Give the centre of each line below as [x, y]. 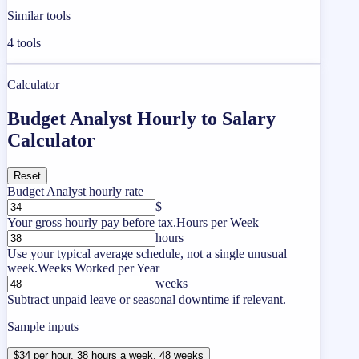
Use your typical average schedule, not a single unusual [147, 253]
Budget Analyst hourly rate [75, 191]
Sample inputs [43, 326]
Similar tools [39, 15]
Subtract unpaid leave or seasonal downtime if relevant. [147, 299]
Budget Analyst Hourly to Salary [141, 118]
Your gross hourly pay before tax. [92, 222]
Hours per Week [218, 222]
